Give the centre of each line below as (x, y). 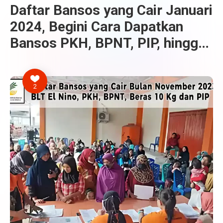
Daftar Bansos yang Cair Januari (111, 10)
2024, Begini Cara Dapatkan (97, 27)
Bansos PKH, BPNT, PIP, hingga (108, 43)
